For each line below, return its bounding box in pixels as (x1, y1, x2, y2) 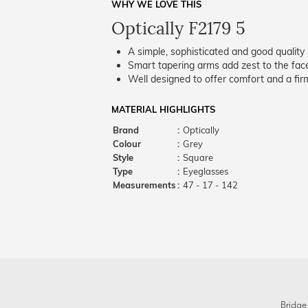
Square (181, 152, 213, 163)
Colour (113, 138, 141, 149)
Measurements (113, 179, 176, 190)
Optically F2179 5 (111, 18, 245, 39)
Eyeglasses (181, 166, 228, 177)
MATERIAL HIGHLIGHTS (111, 104, 215, 115)
